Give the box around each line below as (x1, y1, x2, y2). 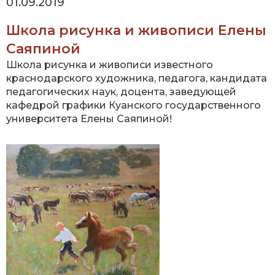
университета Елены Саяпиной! (6, 113, 172, 125)
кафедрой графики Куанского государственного (6, 99, 261, 112)
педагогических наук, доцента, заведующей (6, 86, 236, 98)
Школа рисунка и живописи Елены (6, 22, 266, 39)
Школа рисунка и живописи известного (6, 59, 213, 71)
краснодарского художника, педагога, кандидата (6, 72, 267, 85)
